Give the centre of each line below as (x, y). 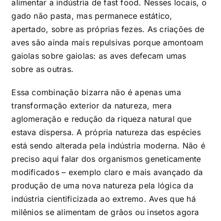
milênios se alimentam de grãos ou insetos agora (105, 212)
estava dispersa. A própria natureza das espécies (106, 132)
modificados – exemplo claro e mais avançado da (107, 172)
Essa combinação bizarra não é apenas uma (96, 92)
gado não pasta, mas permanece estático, (92, 16)
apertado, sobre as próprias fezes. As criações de (108, 29)
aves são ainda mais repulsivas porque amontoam (108, 42)
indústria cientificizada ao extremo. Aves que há (104, 199)
